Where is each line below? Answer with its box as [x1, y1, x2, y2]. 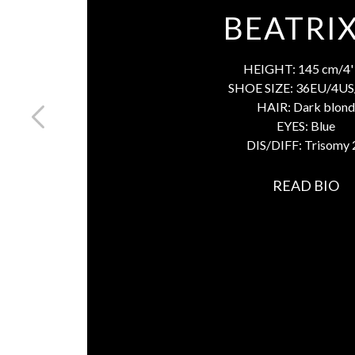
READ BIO [273, 176, 339, 194]
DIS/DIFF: [246, 136, 304, 152]
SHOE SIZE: [227, 79, 296, 95]
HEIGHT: [242, 60, 298, 76]
